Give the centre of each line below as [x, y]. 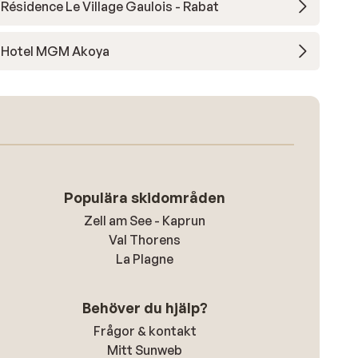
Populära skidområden [145, 197]
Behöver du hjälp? [145, 308]
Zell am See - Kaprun [145, 221]
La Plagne [145, 259]
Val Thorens [145, 240]
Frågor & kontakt [145, 331]
